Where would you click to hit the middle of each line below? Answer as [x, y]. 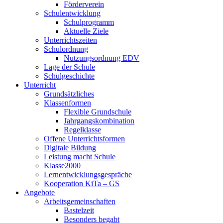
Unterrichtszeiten [70, 40]
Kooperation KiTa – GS [82, 184]
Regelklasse [82, 130]
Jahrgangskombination [99, 121]
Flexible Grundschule [98, 112]
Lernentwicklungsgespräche [88, 175]
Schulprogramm [89, 22]
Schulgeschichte [69, 76]
